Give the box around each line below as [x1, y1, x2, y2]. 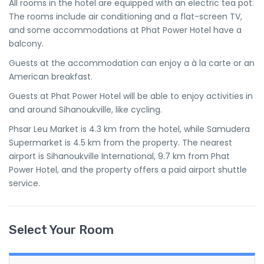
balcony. [9, 37, 44, 49]
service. [9, 177, 40, 189]
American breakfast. [9, 70, 93, 82]
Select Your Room [9, 222, 114, 237]
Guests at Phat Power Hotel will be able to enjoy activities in [9, 90, 253, 102]
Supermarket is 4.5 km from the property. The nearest [9, 136, 232, 148]
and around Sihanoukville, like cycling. [9, 103, 162, 115]
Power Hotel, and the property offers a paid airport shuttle [9, 163, 247, 176]
